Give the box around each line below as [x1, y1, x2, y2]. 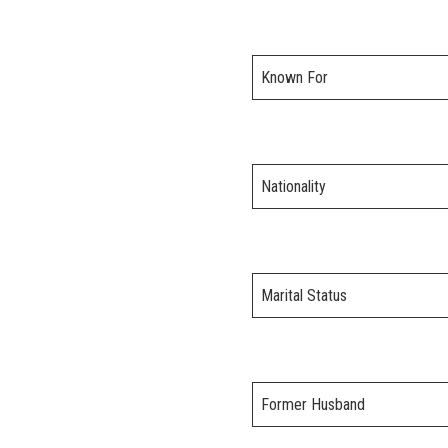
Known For [261, 68, 328, 88]
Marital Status [261, 286, 347, 306]
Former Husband [261, 395, 365, 415]
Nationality [261, 177, 326, 197]
